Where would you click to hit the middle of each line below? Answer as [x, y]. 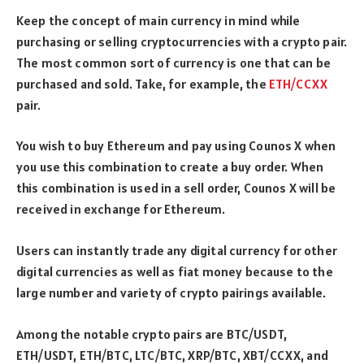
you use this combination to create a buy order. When [170, 167]
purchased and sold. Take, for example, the [143, 83]
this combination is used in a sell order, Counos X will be [176, 188]
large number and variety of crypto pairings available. [171, 293]
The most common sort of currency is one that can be [174, 62]
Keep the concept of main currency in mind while [158, 20]
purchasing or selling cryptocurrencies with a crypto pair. [182, 41]
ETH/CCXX [298, 83]
